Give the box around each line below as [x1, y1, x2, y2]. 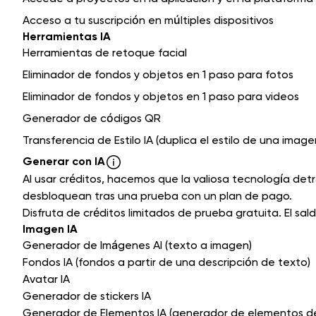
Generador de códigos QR [23, 111, 161, 126]
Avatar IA [23, 272, 70, 286]
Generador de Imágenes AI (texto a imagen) [23, 238, 252, 253]
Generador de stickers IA [23, 289, 151, 303]
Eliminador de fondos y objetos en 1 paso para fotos [23, 68, 293, 82]
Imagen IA [23, 222, 78, 236]
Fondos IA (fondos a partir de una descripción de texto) [23, 255, 310, 269]
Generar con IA [23, 154, 105, 169]
